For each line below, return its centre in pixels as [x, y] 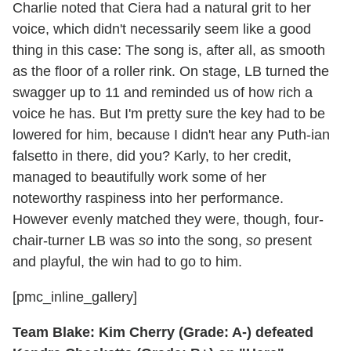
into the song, [200, 240]
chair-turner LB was [76, 240]
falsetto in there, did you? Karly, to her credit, [152, 156]
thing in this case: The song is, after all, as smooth [169, 50]
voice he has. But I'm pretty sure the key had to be [169, 113]
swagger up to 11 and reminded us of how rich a [163, 92]
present [286, 240]
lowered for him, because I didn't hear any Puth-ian [171, 134]
